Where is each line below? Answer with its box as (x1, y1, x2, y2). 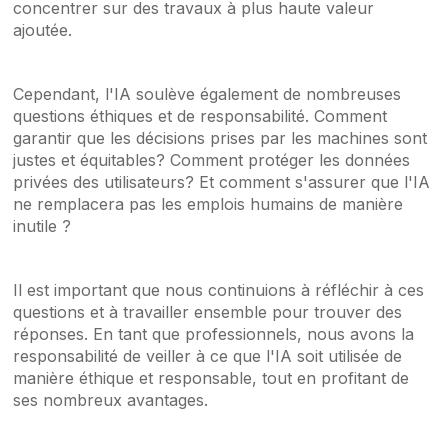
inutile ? (13, 216, 72, 237)
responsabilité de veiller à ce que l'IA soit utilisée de (13, 346, 403, 367)
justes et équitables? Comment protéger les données (13, 150, 411, 171)
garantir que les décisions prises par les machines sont (13, 128, 428, 149)
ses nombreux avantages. (13, 390, 209, 411)
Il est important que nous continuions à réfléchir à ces (13, 280, 425, 301)
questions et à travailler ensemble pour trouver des (13, 302, 403, 323)
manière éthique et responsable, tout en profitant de (13, 368, 410, 389)
